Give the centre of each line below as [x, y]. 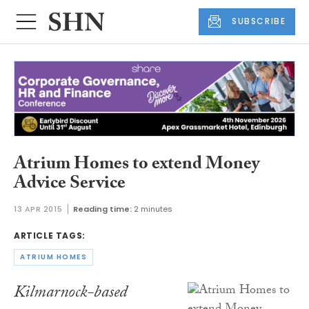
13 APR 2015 [38, 209]
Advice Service [70, 185]
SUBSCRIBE [259, 21]
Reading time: [103, 209]
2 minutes [153, 209]
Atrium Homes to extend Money [137, 165]
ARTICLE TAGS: [50, 236]
